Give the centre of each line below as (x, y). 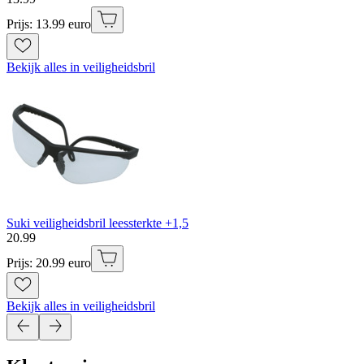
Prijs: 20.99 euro (49, 262)
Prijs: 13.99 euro (49, 24)
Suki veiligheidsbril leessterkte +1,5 (97, 223)
